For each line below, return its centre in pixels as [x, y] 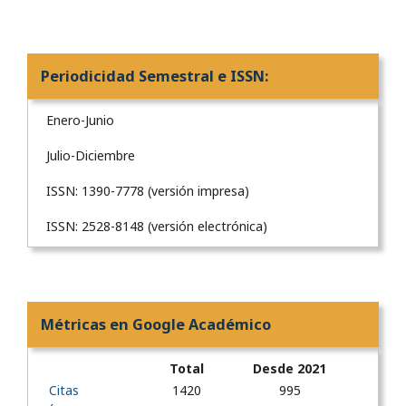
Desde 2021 [290, 368]
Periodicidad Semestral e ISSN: [155, 76]
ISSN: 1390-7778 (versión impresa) [148, 191]
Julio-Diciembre [91, 155]
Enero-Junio [80, 120]
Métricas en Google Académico [156, 324]
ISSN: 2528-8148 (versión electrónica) [157, 226]
